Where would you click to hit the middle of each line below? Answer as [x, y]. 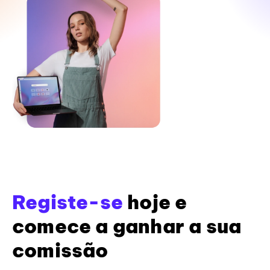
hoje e [155, 202]
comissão [60, 250]
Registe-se [67, 202]
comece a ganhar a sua [127, 226]
